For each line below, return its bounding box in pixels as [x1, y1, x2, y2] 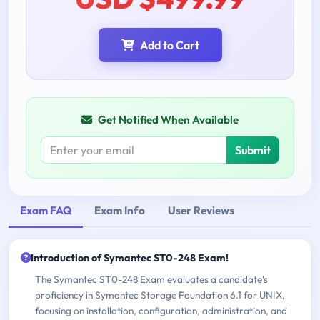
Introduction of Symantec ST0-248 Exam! [31, 251, 229, 265]
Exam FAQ [20, 204, 71, 218]
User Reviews [168, 204, 234, 218]
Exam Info [94, 204, 145, 218]
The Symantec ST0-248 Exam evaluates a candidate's [35, 273, 268, 286]
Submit [235, 142, 271, 157]
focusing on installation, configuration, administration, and [35, 304, 287, 318]
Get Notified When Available [98, 112, 239, 126]
